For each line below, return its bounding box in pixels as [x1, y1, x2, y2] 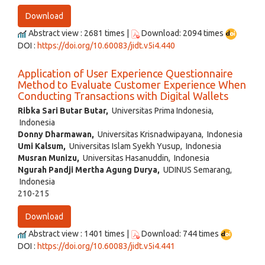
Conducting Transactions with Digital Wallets [18, 89, 228, 102]
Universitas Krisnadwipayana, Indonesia [94, 129, 243, 139]
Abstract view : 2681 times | [27, 28, 131, 38]
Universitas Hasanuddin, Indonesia [79, 153, 209, 163]
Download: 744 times [140, 228, 221, 238]
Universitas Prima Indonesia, [108, 105, 214, 115]
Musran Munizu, [18, 153, 79, 163]
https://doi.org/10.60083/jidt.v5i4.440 [37, 40, 175, 50]
